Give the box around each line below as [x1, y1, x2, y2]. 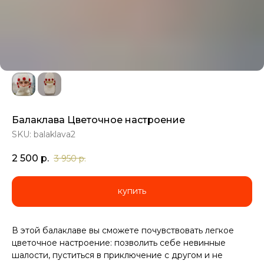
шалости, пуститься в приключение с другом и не [12, 249, 223, 260]
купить [118, 186, 146, 197]
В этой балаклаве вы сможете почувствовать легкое [12, 225, 234, 236]
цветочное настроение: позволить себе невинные [12, 237, 226, 248]
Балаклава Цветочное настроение [12, 114, 185, 126]
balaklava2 [34, 129, 75, 140]
